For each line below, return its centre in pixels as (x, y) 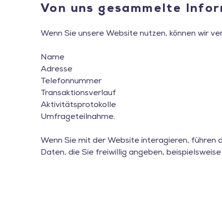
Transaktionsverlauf (78, 93)
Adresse (56, 70)
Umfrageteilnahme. (78, 117)
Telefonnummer (71, 82)
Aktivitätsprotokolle (78, 105)
